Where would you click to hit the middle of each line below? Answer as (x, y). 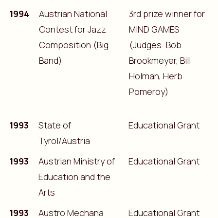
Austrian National (73, 13)
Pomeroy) (148, 91)
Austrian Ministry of (76, 161)
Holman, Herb (155, 76)
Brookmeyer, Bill (160, 60)
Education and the (74, 176)
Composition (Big (73, 45)
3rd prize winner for (167, 13)
